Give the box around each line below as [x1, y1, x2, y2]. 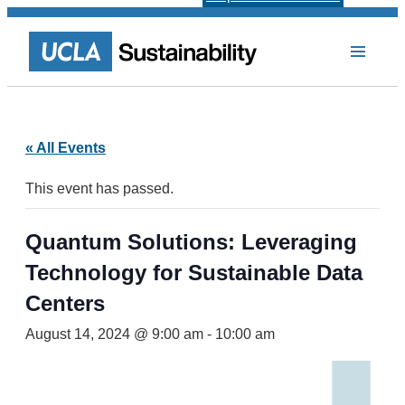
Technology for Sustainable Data [25, 260, 363, 285]
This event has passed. [25, 181, 174, 196]
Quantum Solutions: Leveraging [25, 230, 357, 254]
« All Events [25, 140, 106, 155]
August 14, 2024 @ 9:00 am [25, 326, 203, 342]
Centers [25, 291, 105, 316]
